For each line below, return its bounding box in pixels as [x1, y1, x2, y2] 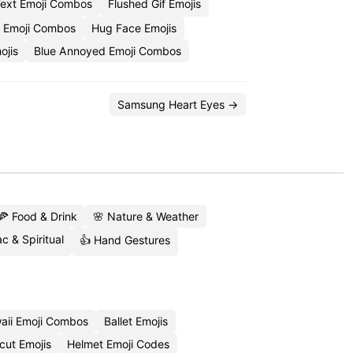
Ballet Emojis [103, 314, 168, 328]
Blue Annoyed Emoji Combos [34, 44, 181, 58]
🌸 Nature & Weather [93, 210, 199, 223]
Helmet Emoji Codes [66, 337, 169, 351]
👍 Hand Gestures [79, 233, 170, 247]
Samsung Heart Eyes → [117, 98, 238, 111]
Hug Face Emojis [91, 21, 176, 35]
